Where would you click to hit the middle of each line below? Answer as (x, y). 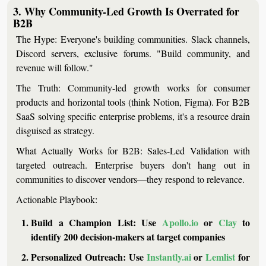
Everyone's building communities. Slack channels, (154, 39)
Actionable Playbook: (57, 199)
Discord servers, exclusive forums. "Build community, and (133, 53)
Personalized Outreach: (78, 256)
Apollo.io (180, 222)
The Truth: (38, 87)
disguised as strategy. (55, 130)
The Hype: (37, 39)
